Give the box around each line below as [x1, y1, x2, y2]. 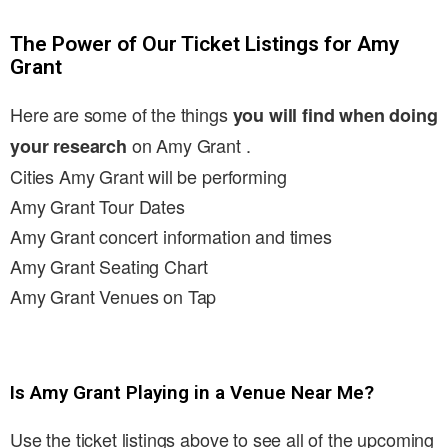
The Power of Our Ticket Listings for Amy [10, 32, 399, 57]
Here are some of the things [10, 101, 233, 128]
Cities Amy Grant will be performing [10, 163, 287, 190]
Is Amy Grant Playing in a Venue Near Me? [10, 381, 374, 405]
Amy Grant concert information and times [10, 223, 332, 250]
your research [10, 133, 127, 160]
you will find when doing [232, 102, 438, 129]
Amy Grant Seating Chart [10, 253, 209, 280]
